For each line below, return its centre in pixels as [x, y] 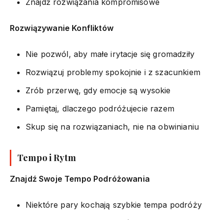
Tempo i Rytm [47, 157]
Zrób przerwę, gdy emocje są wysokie [98, 90]
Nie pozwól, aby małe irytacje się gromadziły [110, 54]
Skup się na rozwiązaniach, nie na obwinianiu [112, 126]
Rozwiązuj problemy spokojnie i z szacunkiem [113, 72]
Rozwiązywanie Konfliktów [62, 28]
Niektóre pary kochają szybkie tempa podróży [114, 205]
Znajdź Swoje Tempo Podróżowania [80, 179]
